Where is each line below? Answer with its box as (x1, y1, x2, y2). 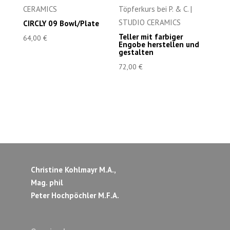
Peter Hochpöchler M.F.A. (30, 190, 119, 201)
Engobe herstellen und (119, 40, 200, 50)
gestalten (119, 47, 154, 57)
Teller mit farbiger (119, 32, 183, 42)
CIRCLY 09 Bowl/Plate (23, 18, 99, 29)
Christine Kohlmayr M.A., (30, 165, 116, 175)
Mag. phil (30, 178, 63, 188)
